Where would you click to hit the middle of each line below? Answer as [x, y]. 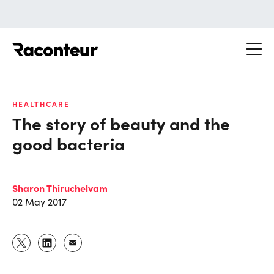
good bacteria [68, 143]
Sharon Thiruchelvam [60, 187]
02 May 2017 [39, 201]
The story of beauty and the [121, 123]
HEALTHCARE [41, 104]
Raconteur [121, 43]
